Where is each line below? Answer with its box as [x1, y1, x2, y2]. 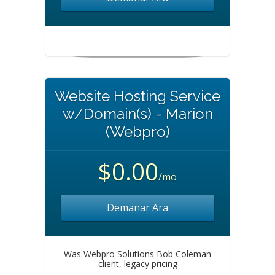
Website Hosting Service [55, 87, 220, 105]
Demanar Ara [107, 201, 168, 214]
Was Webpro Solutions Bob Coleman [64, 248, 211, 260]
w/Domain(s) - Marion [62, 105, 213, 123]
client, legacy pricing [98, 258, 177, 269]
